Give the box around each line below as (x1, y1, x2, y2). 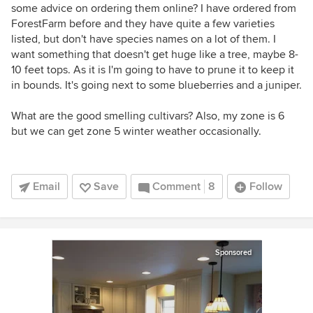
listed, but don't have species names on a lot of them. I (11, 32, 276, 46)
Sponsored (215, 248, 252, 257)
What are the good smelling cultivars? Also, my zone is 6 (11, 109, 284, 123)
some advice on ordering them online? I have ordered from (11, 1, 296, 15)
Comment (152, 180, 201, 194)
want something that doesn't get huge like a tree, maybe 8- (11, 48, 298, 61)
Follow (249, 180, 282, 194)
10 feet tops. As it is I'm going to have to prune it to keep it (11, 63, 294, 77)
